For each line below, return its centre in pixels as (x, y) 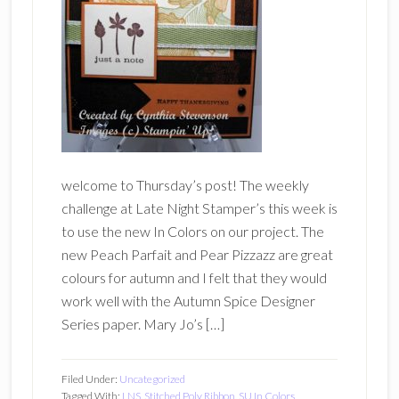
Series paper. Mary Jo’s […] (142, 324)
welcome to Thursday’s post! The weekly (185, 185)
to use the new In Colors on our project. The (192, 231)
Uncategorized (152, 379)
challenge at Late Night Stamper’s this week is (199, 208)
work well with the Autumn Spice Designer (188, 301)
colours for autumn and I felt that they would (194, 277)
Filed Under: (90, 379)
